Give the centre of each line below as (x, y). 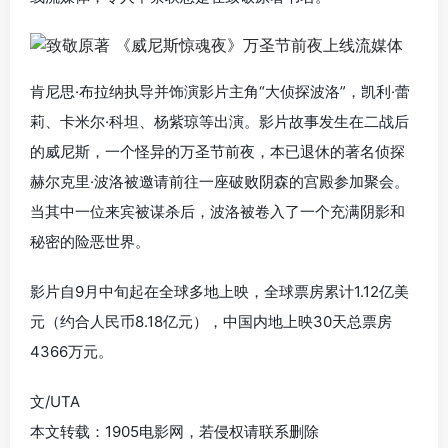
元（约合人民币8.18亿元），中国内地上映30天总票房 (211, 322)
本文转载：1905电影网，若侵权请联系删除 (174, 432)
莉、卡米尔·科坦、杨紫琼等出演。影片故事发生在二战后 (219, 122)
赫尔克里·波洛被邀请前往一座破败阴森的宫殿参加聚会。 (219, 182)
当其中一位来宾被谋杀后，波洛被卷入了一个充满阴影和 (217, 212)
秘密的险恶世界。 (90, 242)
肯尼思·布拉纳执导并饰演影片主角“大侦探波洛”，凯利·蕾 (220, 92)
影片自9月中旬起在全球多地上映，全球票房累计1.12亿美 (219, 292)
